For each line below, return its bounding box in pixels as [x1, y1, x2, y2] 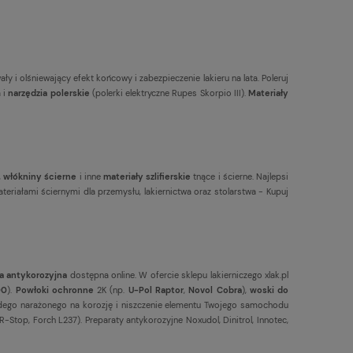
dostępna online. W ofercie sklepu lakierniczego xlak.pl [67, 269, 289, 281]
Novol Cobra [188, 284, 242, 295]
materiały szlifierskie [103, 170, 191, 182]
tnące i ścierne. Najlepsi [191, 170, 289, 182]
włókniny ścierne [3, 170, 77, 182]
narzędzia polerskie [8, 87, 90, 98]
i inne [76, 170, 104, 182]
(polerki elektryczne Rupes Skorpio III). [89, 87, 249, 98]
